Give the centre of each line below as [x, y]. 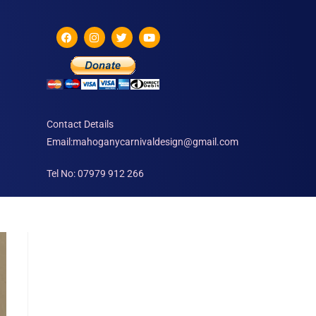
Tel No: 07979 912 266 [95, 174]
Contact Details [80, 124]
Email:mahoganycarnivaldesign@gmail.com [142, 142]
